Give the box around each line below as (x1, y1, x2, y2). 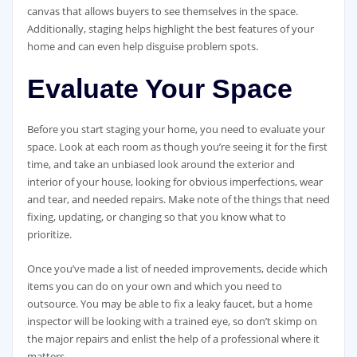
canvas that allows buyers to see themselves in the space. (26, 3, 298, 18)
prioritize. (26, 227, 72, 242)
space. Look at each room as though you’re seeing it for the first (26, 139, 328, 155)
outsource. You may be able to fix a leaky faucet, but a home (26, 296, 312, 311)
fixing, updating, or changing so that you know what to (26, 210, 286, 225)
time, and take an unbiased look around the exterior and (26, 157, 295, 172)
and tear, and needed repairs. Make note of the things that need (26, 192, 330, 207)
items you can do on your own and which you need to (26, 278, 282, 293)
